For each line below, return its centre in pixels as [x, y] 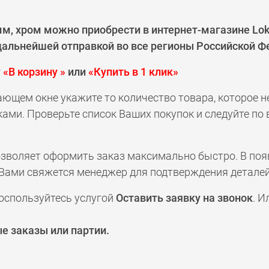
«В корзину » [34, 72]
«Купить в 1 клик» [133, 72]
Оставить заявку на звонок [184, 198]
